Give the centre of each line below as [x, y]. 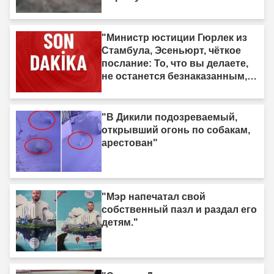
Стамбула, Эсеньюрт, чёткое [171, 51]
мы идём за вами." [147, 89]
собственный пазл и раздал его [179, 210]
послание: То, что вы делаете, [175, 64]
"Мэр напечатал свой [154, 197]
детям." [120, 223]
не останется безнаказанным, [174, 76]
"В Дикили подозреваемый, [169, 117]
